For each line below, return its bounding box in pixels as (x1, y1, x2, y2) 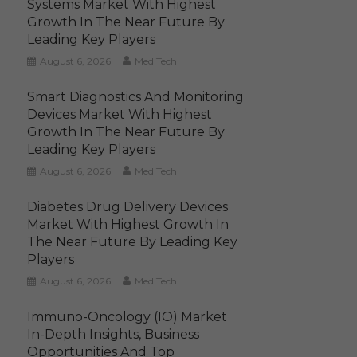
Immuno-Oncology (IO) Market (27, 309, 228, 325)
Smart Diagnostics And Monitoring (27, 89, 245, 105)
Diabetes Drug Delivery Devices (27, 199, 229, 215)
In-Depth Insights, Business (27, 327, 200, 343)
